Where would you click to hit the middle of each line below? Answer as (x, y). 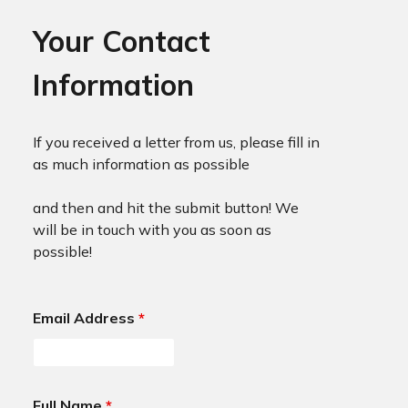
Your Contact (121, 41)
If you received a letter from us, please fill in (176, 143)
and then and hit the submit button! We (165, 208)
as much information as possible (143, 164)
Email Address (85, 318)
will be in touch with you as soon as (152, 230)
